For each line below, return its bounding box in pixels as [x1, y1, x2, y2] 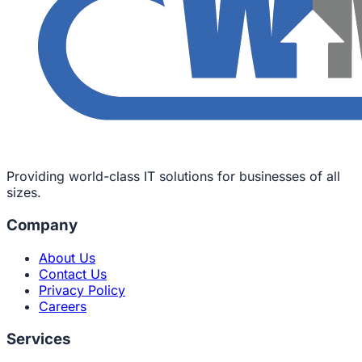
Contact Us [39, 265, 107, 282]
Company [6, 216, 78, 235]
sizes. [6, 184, 41, 201]
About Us [39, 249, 95, 266]
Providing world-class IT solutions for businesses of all [6, 168, 340, 185]
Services [6, 329, 70, 348]
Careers [39, 297, 86, 314]
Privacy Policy [39, 281, 125, 298]
